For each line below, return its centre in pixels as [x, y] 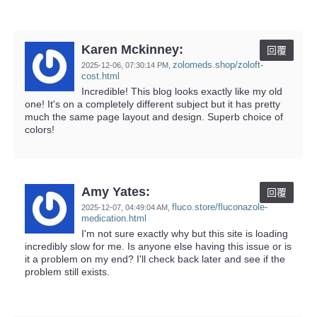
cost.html [100, 76]
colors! [40, 129]
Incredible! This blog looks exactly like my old [182, 91]
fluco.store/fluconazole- [220, 207]
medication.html [114, 218]
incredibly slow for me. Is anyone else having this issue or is [158, 246]
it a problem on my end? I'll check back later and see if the [155, 259]
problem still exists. [67, 271]
